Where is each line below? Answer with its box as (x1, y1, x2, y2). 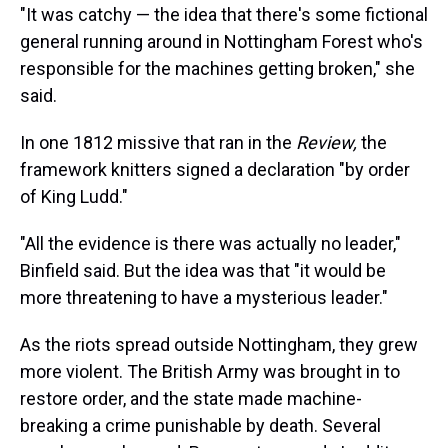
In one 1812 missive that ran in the (20, 132, 296, 153)
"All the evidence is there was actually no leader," (20, 233, 401, 254)
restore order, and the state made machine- (20, 388, 362, 409)
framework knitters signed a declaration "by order (20, 159, 410, 180)
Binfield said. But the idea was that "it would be (20, 260, 386, 281)
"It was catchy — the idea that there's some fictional (20, 4, 428, 25)
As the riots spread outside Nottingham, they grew (20, 334, 418, 355)
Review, (296, 132, 361, 153)
